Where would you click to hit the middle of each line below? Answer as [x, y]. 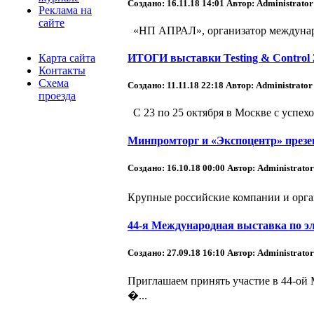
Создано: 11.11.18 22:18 [177, 86]
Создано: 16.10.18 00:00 [177, 168]
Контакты [62, 70]
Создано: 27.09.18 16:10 [177, 253]
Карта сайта [67, 58]
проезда [57, 96]
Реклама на [65, 10]
